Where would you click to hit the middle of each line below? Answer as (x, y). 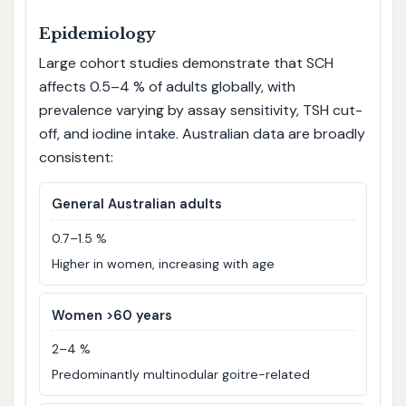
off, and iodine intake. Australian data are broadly (202, 134)
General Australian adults (137, 204)
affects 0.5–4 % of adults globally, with (167, 87)
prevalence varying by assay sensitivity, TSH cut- (200, 111)
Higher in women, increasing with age (164, 263)
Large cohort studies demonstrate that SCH (186, 63)
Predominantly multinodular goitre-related (181, 374)
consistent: (76, 158)
